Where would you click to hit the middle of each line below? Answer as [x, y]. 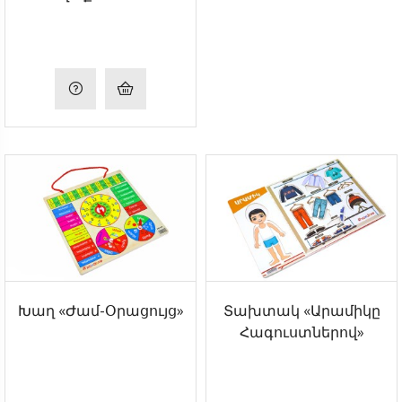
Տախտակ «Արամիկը [301, 311]
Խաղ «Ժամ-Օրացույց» [100, 311]
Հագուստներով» [301, 332]
